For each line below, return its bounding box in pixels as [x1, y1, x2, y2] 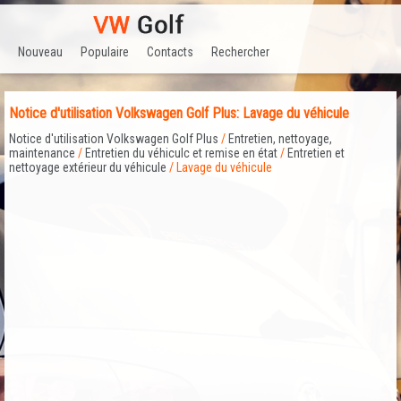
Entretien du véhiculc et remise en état [85, 146, 277, 161]
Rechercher [211, 44, 269, 59]
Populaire [81, 44, 129, 59]
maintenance [9, 146, 75, 161]
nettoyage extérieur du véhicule [9, 160, 166, 175]
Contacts [147, 44, 193, 59]
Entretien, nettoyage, [228, 132, 332, 147]
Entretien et [287, 146, 345, 161]
